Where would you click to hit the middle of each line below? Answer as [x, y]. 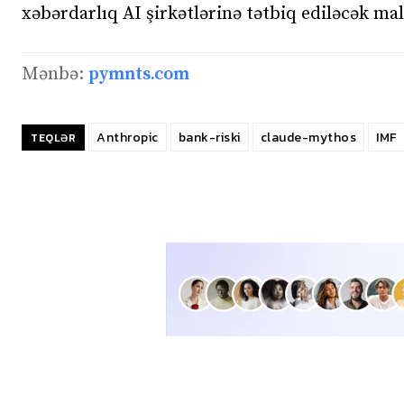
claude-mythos [308, 137]
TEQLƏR [53, 138]
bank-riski [209, 137]
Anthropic [128, 137]
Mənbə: [55, 74]
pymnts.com [139, 74]
